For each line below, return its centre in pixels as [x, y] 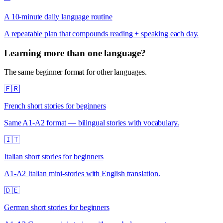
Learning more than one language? [75, 53]
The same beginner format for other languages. [75, 72]
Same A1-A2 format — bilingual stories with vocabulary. [92, 123]
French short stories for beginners [55, 106]
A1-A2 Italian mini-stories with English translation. [82, 174]
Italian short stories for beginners [54, 157]
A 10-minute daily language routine [58, 17]
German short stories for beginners [57, 208]
